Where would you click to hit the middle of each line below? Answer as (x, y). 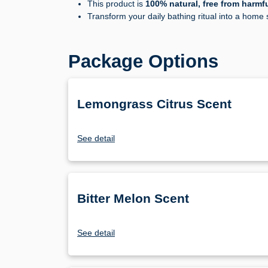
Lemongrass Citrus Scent (154, 104)
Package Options (143, 62)
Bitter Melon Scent (133, 199)
